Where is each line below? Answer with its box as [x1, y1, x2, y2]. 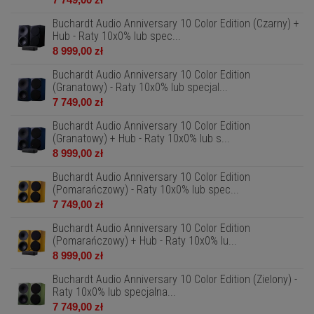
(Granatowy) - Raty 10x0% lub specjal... [53, 81, 228, 94]
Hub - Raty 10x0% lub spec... [53, 29, 181, 43]
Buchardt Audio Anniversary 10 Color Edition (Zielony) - [53, 273, 297, 286]
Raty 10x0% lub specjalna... [53, 285, 176, 299]
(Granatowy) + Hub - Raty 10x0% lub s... [53, 132, 230, 145]
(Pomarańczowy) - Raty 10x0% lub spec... [53, 183, 239, 196]
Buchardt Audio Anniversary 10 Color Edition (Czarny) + [53, 17, 299, 30]
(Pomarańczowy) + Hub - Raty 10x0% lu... [53, 234, 237, 247]
